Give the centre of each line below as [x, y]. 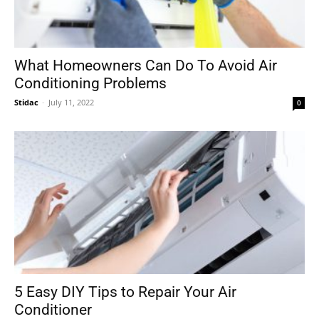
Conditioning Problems [90, 83]
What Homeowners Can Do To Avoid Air [146, 65]
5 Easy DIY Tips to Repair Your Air [125, 292]
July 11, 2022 [71, 102]
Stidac [26, 102]
